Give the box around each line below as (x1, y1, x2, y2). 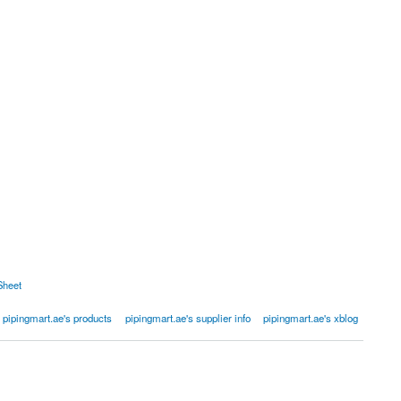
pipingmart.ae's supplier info (124, 311, 251, 326)
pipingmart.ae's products (3, 311, 113, 326)
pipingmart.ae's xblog (263, 311, 359, 326)
